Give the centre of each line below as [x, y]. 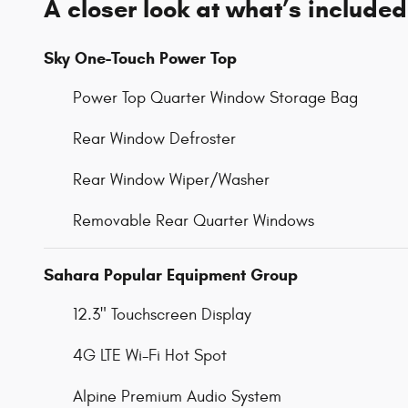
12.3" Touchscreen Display [162, 315]
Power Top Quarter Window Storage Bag [215, 98]
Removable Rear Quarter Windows [194, 221]
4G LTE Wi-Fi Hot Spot [150, 356]
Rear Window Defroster [154, 139]
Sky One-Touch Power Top [140, 59]
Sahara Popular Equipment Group [171, 275]
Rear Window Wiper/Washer [171, 180]
